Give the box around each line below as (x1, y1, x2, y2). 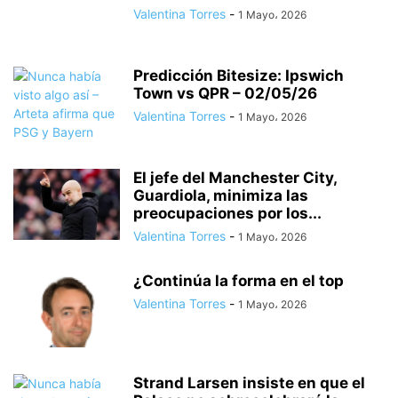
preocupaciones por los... (133, 204, 322, 222)
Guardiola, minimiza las (133, 187, 308, 204)
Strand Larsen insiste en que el (133, 374, 365, 392)
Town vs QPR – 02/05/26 (133, 84, 317, 102)
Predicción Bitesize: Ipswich (133, 67, 344, 84)
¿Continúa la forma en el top (133, 272, 344, 290)
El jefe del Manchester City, (133, 169, 337, 187)
